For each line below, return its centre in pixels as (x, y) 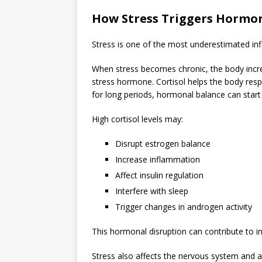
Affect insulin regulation (159, 175)
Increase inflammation (158, 159)
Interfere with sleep (152, 191)
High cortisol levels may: (137, 119)
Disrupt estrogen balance (163, 143)
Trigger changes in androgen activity (184, 206)
